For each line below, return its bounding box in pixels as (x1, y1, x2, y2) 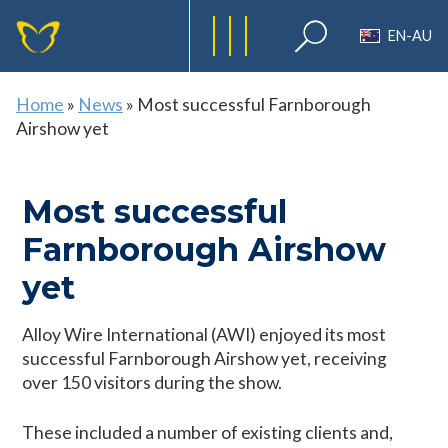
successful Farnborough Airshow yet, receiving (22, 348, 388, 369)
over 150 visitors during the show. (22, 372, 283, 393)
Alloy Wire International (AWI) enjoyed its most (22, 324, 387, 345)
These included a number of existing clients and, (22, 422, 394, 444)
